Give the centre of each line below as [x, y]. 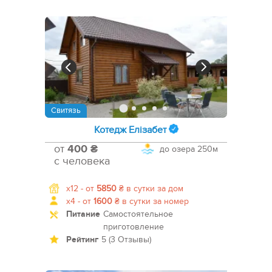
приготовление [134, 227]
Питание [83, 214]
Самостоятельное [138, 214]
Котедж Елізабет [130, 130]
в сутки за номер [154, 202]
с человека [82, 161]
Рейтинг [82, 240]
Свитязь [66, 111]
